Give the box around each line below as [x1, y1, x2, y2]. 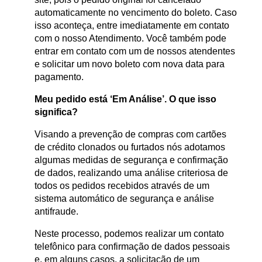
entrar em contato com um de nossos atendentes [35, 46, 235, 57]
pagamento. [35, 72, 84, 82]
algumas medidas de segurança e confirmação [35, 155, 228, 166]
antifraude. [35, 206, 78, 217]
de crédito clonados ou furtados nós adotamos [35, 142, 225, 153]
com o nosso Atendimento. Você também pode [35, 33, 226, 44]
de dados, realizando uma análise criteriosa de [35, 168, 228, 178]
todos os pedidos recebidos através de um [35, 181, 209, 191]
